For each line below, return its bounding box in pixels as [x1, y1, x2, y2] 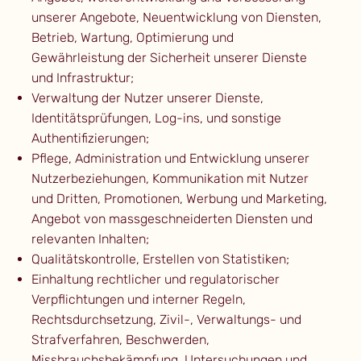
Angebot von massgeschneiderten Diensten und [31, 211, 313, 227]
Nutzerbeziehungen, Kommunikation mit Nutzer [31, 171, 309, 187]
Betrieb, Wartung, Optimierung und [31, 30, 234, 46]
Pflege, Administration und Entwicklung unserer [31, 151, 309, 167]
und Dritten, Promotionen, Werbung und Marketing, [31, 191, 327, 207]
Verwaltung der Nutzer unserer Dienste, [31, 90, 263, 106]
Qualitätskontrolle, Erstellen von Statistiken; [31, 251, 289, 268]
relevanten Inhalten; [31, 231, 149, 247]
